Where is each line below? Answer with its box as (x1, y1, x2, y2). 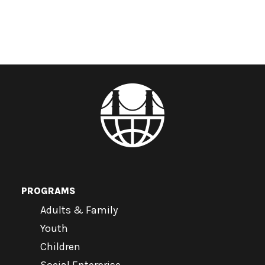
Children (40, 240, 80, 253)
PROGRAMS (21, 185, 76, 196)
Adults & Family (40, 203, 118, 216)
